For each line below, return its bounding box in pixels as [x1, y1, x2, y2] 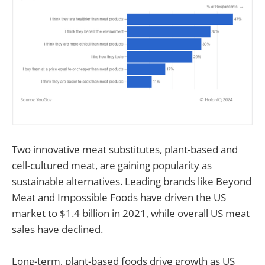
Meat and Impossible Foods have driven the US [12, 190, 226, 205]
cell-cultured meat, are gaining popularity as [12, 159, 212, 173]
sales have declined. [12, 222, 103, 237]
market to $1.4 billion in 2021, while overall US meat [12, 206, 250, 221]
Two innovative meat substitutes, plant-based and [12, 143, 238, 157]
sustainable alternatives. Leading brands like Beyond [12, 174, 251, 189]
